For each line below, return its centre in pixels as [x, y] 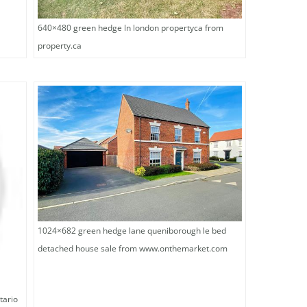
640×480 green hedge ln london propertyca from [131, 27]
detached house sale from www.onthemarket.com [133, 248]
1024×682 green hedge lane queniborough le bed [132, 230]
